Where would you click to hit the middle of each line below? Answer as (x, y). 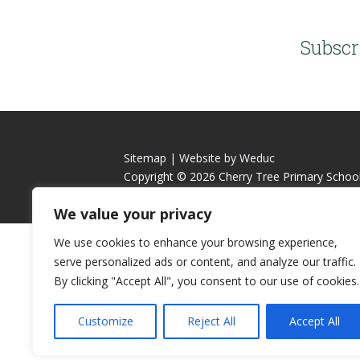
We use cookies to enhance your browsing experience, (196, 242)
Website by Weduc (227, 157)
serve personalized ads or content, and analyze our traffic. (205, 262)
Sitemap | (150, 157)
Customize (105, 321)
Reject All (211, 321)
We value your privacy (133, 214)
